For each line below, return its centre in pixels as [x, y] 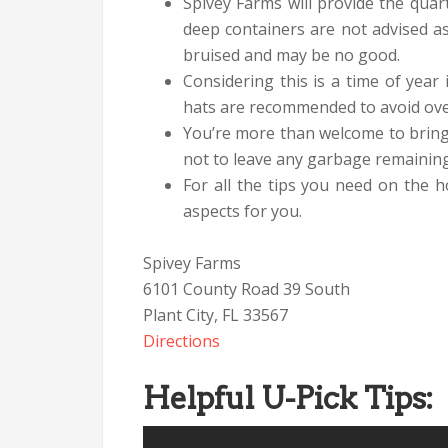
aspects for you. [242, 211]
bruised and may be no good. [291, 55]
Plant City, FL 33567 [215, 315]
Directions [181, 341]
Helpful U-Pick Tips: [288, 398]
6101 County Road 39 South [246, 289]
